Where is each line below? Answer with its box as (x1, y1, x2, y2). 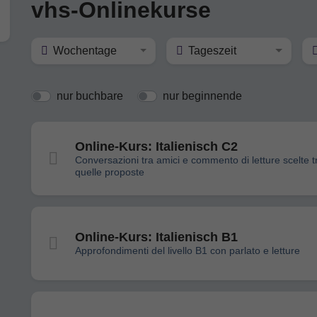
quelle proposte (75, 166, 144, 178)
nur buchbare (57, 90, 123, 102)
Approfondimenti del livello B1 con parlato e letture (75, 245, 300, 256)
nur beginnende (163, 90, 242, 102)
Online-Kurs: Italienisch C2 (75, 139, 238, 154)
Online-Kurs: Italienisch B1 (75, 230, 238, 244)
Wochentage (53, 45, 117, 57)
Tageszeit (188, 45, 237, 57)
